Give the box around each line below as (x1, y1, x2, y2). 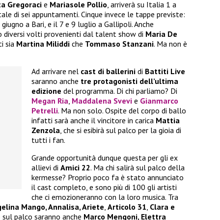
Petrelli (31, 106, 58, 116)
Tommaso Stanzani (85, 39, 154, 49)
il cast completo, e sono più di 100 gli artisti (31, 182, 177, 192)
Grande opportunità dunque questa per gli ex (31, 153, 178, 163)
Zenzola (31, 125, 60, 136)
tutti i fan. (31, 135, 65, 145)
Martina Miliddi (16, 39, 70, 49)
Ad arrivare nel (31, 66, 81, 77)
